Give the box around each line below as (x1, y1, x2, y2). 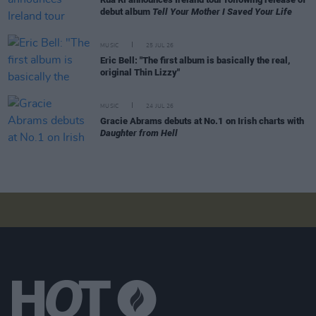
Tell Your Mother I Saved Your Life (152, 6, 292, 18)
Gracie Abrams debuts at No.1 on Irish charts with (100, 116, 304, 127)
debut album (100, 6, 152, 18)
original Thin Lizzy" (100, 67, 180, 78)
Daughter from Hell (100, 128, 178, 139)
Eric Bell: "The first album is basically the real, (100, 55, 291, 66)
